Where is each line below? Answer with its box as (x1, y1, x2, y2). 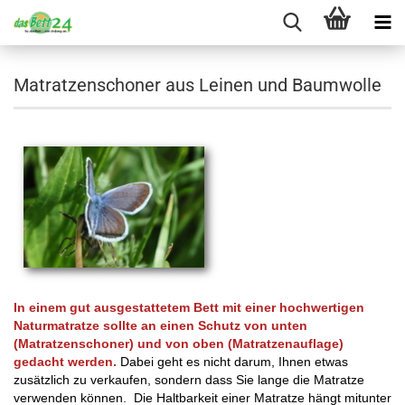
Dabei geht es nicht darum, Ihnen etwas (117, 354, 348, 369)
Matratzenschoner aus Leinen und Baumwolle (14, 74, 381, 96)
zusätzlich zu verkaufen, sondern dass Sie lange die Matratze (14, 372, 364, 387)
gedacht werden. (14, 354, 117, 369)
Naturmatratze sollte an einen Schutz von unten (14, 318, 307, 333)
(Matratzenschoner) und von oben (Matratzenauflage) (14, 336, 344, 351)
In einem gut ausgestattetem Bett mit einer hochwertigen (14, 300, 364, 315)
